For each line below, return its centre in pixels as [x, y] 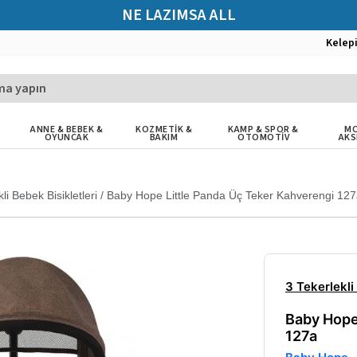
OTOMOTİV [264, 137]
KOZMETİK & [164, 129]
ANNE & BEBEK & [67, 129]
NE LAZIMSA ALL [178, 15]
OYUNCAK [67, 137]
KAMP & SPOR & [263, 129]
